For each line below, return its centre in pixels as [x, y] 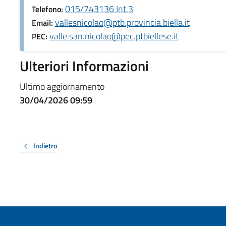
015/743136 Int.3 [99, 9]
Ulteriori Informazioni [84, 66]
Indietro [45, 145]
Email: [43, 22]
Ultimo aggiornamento [62, 86]
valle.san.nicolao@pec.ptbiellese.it [114, 36]
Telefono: [48, 9]
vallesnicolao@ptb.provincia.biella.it [122, 22]
